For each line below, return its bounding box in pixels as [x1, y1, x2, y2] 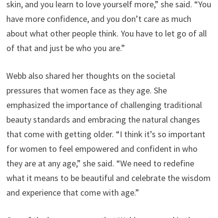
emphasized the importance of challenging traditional [6, 99, 202, 110]
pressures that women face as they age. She [6, 85, 167, 96]
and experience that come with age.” [6, 187, 139, 198]
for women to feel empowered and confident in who [6, 143, 198, 154]
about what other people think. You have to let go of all [6, 28, 207, 39]
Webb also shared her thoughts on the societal [6, 70, 175, 81]
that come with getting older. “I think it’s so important [6, 128, 205, 140]
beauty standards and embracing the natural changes [6, 114, 200, 125]
